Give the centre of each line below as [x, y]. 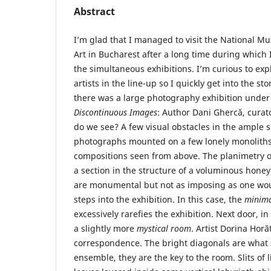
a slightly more [105, 228]
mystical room [164, 228]
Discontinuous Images [116, 112]
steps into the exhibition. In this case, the [159, 199]
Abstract [94, 11]
